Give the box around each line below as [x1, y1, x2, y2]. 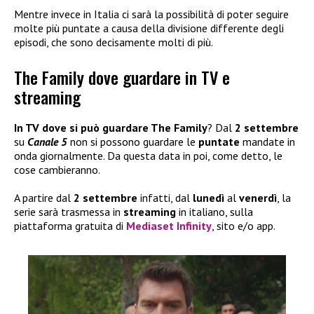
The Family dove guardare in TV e [14, 64, 230, 90]
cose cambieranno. [14, 163, 100, 177]
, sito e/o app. [212, 219, 275, 233]
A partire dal [14, 191, 74, 205]
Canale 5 [27, 135, 70, 149]
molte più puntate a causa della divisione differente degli [14, 20, 284, 35]
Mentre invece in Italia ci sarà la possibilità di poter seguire [14, 6, 289, 21]
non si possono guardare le [70, 135, 198, 149]
